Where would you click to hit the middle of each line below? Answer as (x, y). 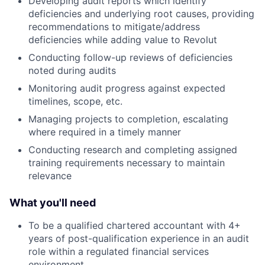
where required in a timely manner (105, 132)
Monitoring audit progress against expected (127, 88)
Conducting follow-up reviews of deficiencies (130, 58)
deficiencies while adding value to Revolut (123, 40)
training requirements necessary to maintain (127, 163)
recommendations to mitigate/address (114, 27)
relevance (50, 176)
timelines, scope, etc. (75, 101)
